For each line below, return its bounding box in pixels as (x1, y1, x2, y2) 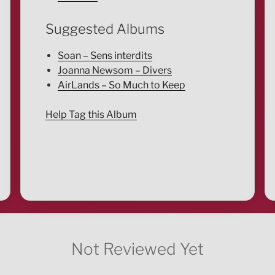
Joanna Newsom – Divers (57, 64, 172, 76)
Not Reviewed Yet (71, 239, 204, 258)
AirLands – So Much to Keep (57, 79, 185, 91)
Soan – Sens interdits (57, 49, 152, 61)
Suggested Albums (45, 21, 165, 37)
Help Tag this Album (45, 108, 137, 120)
